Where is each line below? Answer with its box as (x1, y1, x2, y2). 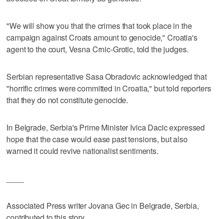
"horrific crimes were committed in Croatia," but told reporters (6, 82, 211, 94)
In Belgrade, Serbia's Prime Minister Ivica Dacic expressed (6, 121, 205, 133)
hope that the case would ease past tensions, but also (6, 133, 188, 145)
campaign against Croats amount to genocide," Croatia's (6, 31, 197, 43)
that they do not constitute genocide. (6, 94, 129, 106)
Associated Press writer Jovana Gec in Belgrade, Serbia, (6, 199, 199, 211)
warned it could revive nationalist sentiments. (6, 145, 158, 156)
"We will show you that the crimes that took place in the (6, 20, 192, 31)
